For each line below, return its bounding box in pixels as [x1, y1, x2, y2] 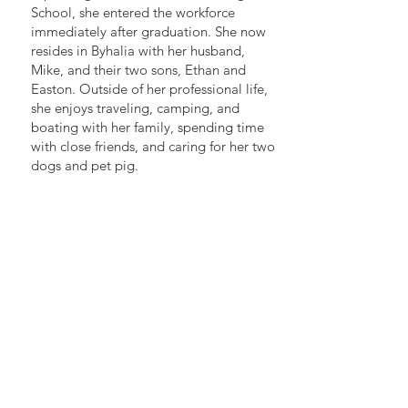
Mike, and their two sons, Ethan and [31, 61, 246, 78]
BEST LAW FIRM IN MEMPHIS [56, 340, 235, 356]
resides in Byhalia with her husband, [31, 42, 245, 59]
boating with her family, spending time [31, 118, 264, 136]
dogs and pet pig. [31, 157, 138, 174]
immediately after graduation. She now [31, 23, 266, 40]
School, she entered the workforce [31, 4, 235, 21]
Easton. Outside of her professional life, [31, 80, 268, 97]
